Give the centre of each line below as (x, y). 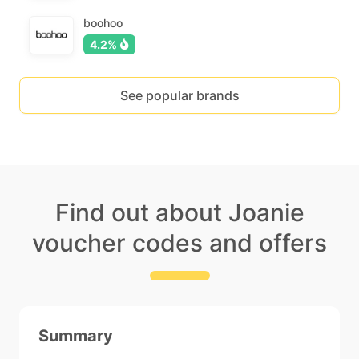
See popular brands (179, 95)
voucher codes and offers (179, 243)
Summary (76, 336)
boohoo (103, 22)
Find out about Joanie (179, 212)
